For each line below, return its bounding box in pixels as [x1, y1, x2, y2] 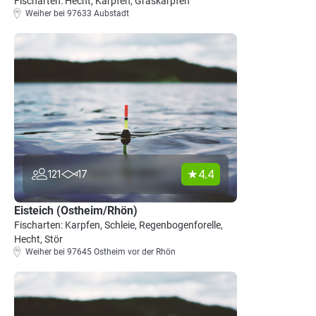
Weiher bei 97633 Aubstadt [25, 8, 129, 18]
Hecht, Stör [14, 233, 63, 245]
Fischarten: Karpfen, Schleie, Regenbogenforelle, [14, 219, 223, 231]
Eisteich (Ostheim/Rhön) [14, 204, 138, 217]
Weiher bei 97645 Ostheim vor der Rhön [25, 247, 176, 257]
